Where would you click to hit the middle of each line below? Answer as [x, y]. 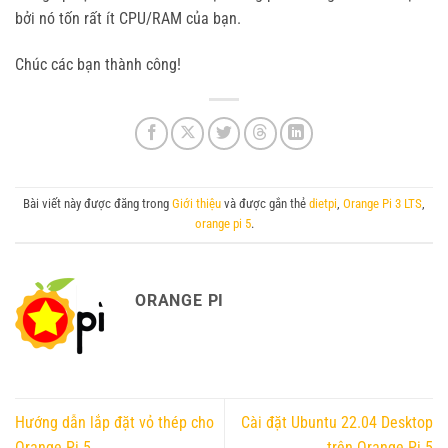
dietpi [323, 204]
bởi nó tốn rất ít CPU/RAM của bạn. [128, 19]
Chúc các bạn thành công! [98, 65]
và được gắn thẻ [265, 204]
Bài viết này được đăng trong [97, 204]
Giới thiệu [196, 204]
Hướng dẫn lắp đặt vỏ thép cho [114, 423]
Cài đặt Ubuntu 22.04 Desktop [337, 423]
